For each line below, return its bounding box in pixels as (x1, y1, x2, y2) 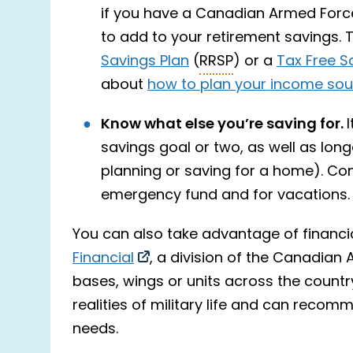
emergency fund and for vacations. (101, 184, 350, 207)
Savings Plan (101, 50, 189, 73)
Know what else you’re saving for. (101, 112, 347, 137)
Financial (72, 247, 134, 270)
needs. (72, 318, 118, 341)
